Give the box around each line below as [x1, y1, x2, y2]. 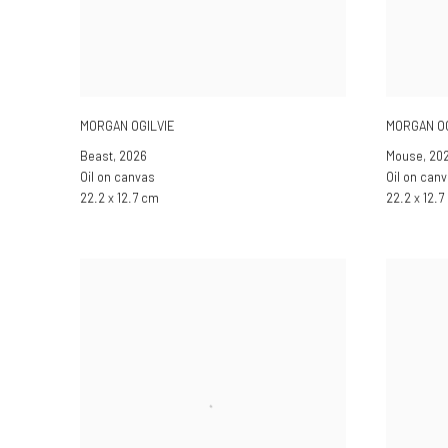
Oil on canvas [80, 168, 155, 185]
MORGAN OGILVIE [80, 117, 175, 134]
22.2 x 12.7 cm [80, 189, 159, 206]
